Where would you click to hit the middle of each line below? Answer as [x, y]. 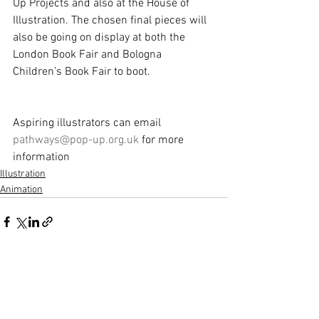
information [41, 158]
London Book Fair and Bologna [89, 55]
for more [163, 141]
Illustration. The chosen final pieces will [111, 21]
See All [213, 274]
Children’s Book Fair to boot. [82, 72]
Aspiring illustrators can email [88, 124]
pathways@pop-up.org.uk [76, 141]
